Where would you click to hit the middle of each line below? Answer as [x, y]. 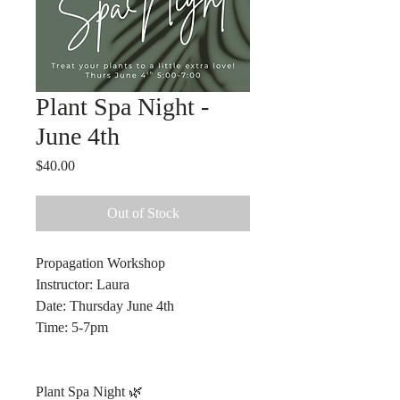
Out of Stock [143, 213]
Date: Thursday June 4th [105, 306]
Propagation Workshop [100, 263]
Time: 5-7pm [72, 327]
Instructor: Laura [83, 284]
